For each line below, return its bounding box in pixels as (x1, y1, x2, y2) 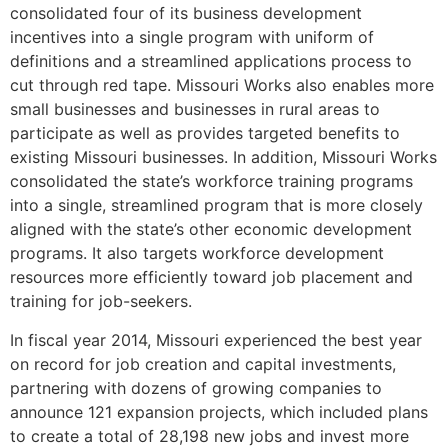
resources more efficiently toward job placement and (10, 267, 413, 288)
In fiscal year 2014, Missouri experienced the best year (10, 329, 422, 350)
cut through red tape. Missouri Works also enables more (10, 75, 434, 96)
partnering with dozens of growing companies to (10, 377, 382, 398)
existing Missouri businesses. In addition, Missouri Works (10, 147, 437, 168)
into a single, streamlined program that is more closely (10, 195, 423, 216)
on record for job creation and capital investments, (10, 353, 396, 374)
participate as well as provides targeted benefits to (10, 123, 400, 144)
